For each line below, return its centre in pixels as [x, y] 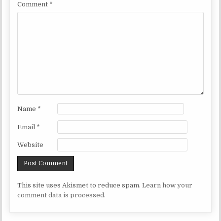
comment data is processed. [62, 195]
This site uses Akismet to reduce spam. [80, 185]
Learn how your [167, 185]
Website [31, 145]
